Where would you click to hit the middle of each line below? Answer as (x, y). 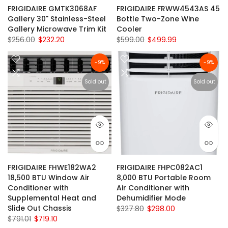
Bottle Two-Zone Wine (158, 19)
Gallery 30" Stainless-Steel (57, 19)
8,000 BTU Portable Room (164, 178)
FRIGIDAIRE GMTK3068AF (52, 9)
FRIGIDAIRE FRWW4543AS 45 (168, 9)
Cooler (129, 29)
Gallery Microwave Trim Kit (57, 29)
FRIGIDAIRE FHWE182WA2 (52, 168)
